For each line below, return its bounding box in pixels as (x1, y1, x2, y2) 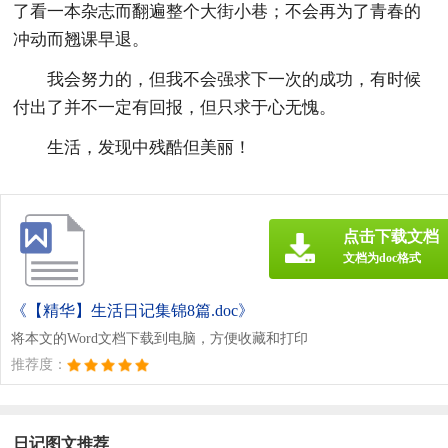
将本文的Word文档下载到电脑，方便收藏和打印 (11, 330, 308, 346)
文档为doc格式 (343, 250, 421, 265)
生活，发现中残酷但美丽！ (47, 137, 252, 157)
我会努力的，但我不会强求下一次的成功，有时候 (47, 69, 422, 89)
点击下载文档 (343, 227, 439, 245)
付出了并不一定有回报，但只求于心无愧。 (13, 97, 337, 117)
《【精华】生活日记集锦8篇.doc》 (11, 301, 254, 319)
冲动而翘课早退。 (13, 29, 150, 49)
